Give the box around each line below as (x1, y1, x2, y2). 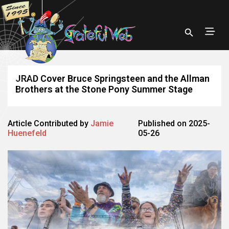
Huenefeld (8, 128, 47, 138)
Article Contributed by (8, 119, 90, 128)
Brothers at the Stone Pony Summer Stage (15, 84, 193, 95)
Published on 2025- (138, 119, 211, 128)
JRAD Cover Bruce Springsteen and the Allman (15, 73, 210, 84)
